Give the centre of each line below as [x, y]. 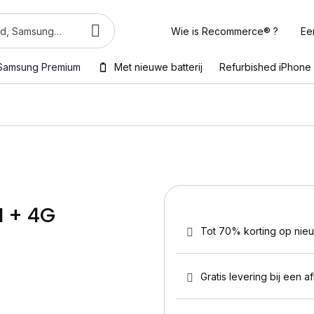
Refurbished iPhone [265, 67]
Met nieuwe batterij [158, 67]
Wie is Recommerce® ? [225, 31]
